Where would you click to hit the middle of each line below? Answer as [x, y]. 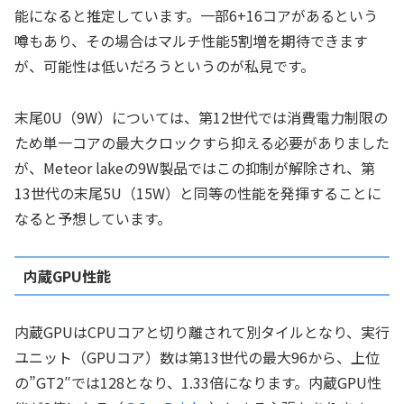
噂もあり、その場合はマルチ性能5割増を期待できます [191, 40]
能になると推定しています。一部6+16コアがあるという [196, 15]
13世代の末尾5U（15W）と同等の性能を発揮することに [198, 193]
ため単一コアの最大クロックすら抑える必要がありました [202, 142]
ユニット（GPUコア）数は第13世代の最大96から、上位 [197, 357]
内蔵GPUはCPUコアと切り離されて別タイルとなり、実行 [202, 331]
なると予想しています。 [93, 218]
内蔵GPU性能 [67, 276]
